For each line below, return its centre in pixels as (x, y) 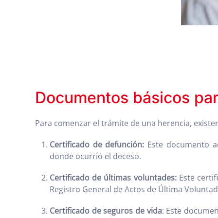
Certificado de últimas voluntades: (113, 178)
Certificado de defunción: (97, 145)
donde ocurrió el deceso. (95, 156)
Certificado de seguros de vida (106, 211)
